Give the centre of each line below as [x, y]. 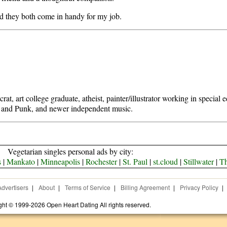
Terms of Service [87, 187]
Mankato [21, 161]
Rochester [102, 161]
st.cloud [166, 161]
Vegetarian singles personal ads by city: [70, 151]
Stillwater [199, 161]
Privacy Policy [199, 187]
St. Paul [135, 161]
